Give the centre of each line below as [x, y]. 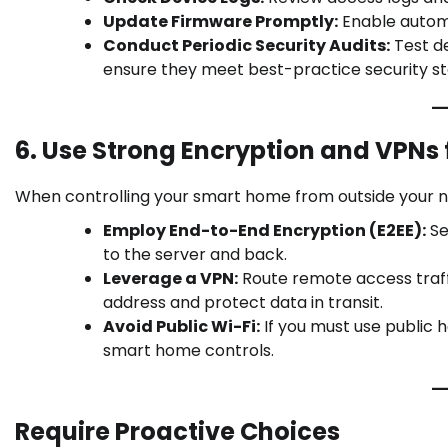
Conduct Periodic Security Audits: [246, 46]
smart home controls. [188, 351]
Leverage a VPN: [170, 279]
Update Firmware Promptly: [220, 22]
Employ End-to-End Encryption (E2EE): [264, 231]
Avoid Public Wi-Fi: [181, 327]
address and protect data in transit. [243, 303]
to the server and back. [195, 255]
